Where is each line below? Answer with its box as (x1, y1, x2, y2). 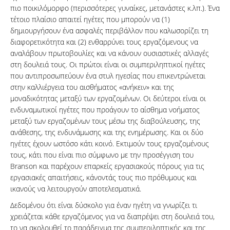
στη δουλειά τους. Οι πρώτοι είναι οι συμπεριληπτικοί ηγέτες (10, 60, 205, 70)
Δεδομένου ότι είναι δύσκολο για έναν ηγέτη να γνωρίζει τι (10, 200, 197, 210)
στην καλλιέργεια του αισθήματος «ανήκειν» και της (10, 82, 174, 92)
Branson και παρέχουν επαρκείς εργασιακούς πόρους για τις (10, 161, 204, 171)
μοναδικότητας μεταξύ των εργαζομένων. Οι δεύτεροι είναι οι (10, 93, 206, 104)
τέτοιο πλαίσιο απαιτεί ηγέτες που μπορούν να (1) (10, 14, 170, 25)
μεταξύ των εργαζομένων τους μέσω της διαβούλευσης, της (10, 116, 200, 126)
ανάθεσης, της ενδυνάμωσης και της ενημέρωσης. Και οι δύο (10, 127, 203, 138)
